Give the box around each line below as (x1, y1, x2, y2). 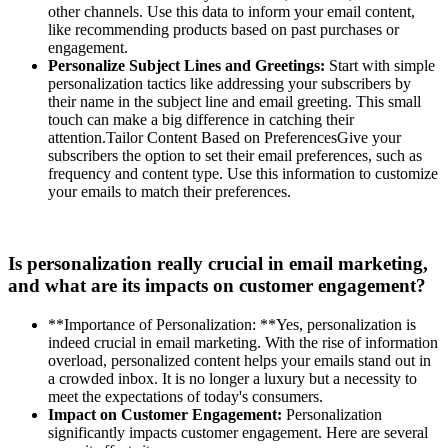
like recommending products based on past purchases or (48, 20, 399, 38)
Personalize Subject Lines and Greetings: (48, 56, 325, 74)
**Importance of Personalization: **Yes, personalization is (48, 316, 416, 334)
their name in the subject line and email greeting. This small (48, 92, 421, 110)
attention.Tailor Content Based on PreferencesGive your (48, 128, 401, 146)
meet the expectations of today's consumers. (48, 388, 323, 406)
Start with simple (325, 56, 435, 74)
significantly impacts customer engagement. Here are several (48, 424, 428, 442)
